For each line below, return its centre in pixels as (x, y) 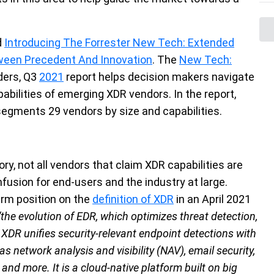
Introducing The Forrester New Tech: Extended (119, 43)
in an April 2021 (212, 199)
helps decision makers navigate (175, 77)
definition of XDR (133, 199)
